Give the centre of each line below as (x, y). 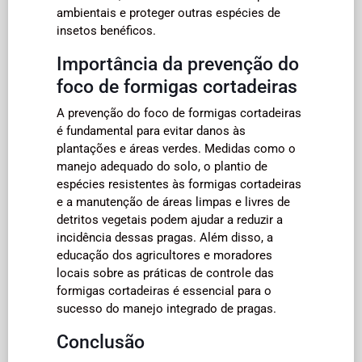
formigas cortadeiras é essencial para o (164, 290)
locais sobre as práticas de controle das (165, 273)
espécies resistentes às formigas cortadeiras (179, 184)
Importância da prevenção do (178, 63)
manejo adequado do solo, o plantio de (162, 166)
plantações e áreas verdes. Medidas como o (176, 148)
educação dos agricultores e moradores (164, 255)
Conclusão (101, 341)
